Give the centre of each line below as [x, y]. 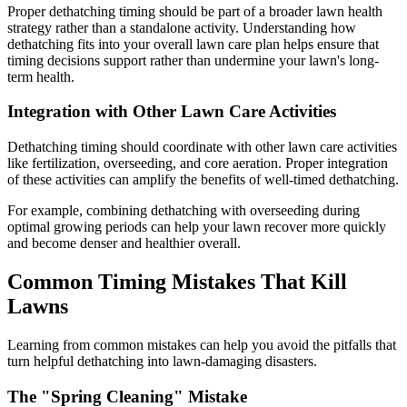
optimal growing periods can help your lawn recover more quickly [197, 227]
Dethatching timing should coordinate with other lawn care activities [202, 147]
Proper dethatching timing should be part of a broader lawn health [195, 11]
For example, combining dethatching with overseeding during [184, 211]
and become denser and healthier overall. [124, 243]
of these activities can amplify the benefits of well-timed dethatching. [203, 180]
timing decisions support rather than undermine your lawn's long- [193, 60]
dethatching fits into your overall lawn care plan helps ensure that [193, 44]
